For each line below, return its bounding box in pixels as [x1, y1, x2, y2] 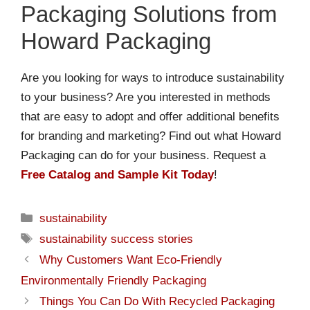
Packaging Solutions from [21, 1, 277, 28]
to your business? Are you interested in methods [21, 91, 271, 104]
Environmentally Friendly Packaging [21, 274, 206, 288]
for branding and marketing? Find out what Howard [21, 129, 281, 143]
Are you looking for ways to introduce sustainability [21, 71, 284, 85]
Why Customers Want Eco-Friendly [39, 253, 223, 267]
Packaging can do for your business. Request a [21, 149, 266, 163]
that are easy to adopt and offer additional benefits [21, 110, 280, 124]
